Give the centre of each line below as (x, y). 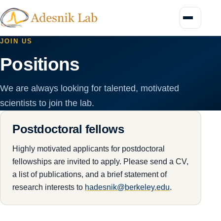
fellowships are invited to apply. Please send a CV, (100, 161)
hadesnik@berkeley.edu (127, 187)
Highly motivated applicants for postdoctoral (89, 148)
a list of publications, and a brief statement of (90, 174)
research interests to (49, 187)
